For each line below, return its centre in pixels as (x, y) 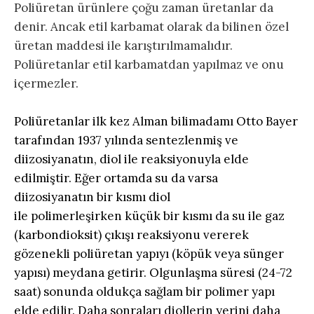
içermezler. (46, 84)
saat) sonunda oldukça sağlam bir (109, 292)
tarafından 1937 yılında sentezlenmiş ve (126, 141)
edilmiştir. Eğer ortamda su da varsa (116, 178)
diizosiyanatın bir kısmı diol (92, 197)
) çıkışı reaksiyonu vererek (173, 235)
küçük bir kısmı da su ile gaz (203, 216)
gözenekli (43, 254)
